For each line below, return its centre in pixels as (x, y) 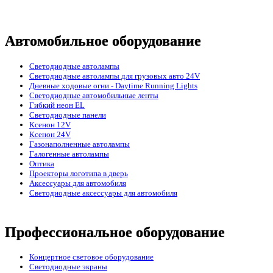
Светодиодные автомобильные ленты (94, 95)
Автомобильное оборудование (103, 41)
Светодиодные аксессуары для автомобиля (103, 193)
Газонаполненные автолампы (80, 144)
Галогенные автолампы (69, 154)
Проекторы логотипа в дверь (79, 173)
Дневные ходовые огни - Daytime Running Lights (113, 85)
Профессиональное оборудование (115, 232)
